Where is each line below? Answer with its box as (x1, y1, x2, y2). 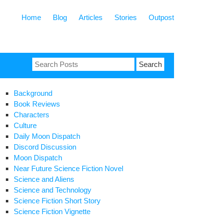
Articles (79, 13, 103, 22)
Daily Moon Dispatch (14, 132, 80, 140)
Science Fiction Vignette (14, 207, 90, 216)
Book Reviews (14, 100, 60, 108)
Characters (14, 110, 49, 119)
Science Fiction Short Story (14, 197, 101, 205)
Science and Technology (14, 186, 91, 194)
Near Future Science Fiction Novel (14, 164, 123, 173)
